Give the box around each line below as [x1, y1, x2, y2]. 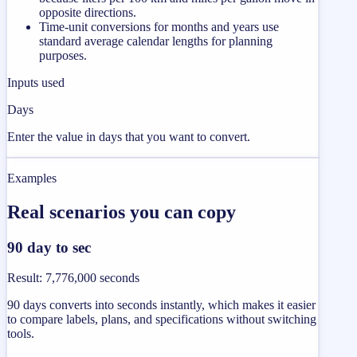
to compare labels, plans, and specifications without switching [7, 312, 316, 327]
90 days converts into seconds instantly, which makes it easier [7, 298, 316, 312]
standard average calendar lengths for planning [39, 33, 273, 48]
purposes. [39, 48, 87, 62]
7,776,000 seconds [45, 271, 139, 285]
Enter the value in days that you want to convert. [7, 129, 250, 143]
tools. [7, 327, 34, 341]
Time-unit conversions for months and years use [39, 19, 279, 33]
